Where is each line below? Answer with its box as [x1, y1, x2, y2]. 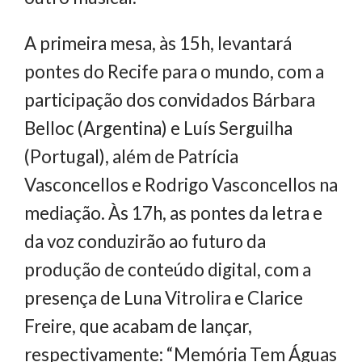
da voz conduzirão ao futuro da [24, 229, 266, 252]
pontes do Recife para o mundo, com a [24, 60, 324, 82]
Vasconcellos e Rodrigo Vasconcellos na [24, 173, 338, 196]
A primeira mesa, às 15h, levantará [24, 32, 292, 54]
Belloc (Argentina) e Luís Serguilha [24, 116, 293, 139]
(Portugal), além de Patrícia [24, 145, 238, 167]
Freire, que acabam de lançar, [24, 314, 252, 337]
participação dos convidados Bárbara [24, 88, 315, 111]
